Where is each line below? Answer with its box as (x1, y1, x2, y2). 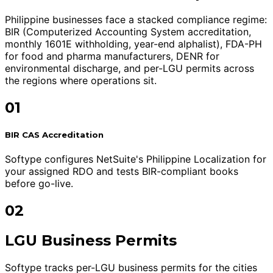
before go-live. (5, 177, 73, 190)
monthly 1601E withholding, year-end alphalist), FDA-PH (5, 37, 262, 50)
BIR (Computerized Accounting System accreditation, (5, 25, 251, 38)
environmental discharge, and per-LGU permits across (5, 62, 254, 74)
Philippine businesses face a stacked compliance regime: (5, 13, 267, 26)
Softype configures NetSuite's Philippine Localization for (5, 152, 266, 165)
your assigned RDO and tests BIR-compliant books (5, 165, 238, 177)
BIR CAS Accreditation (5, 129, 104, 140)
